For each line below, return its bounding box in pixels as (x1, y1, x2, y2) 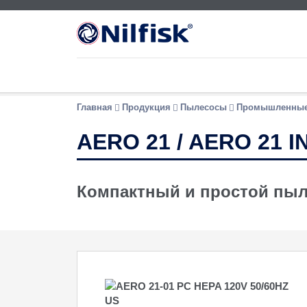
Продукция (122, 102, 171, 112)
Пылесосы (180, 102, 227, 112)
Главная (77, 102, 112, 112)
